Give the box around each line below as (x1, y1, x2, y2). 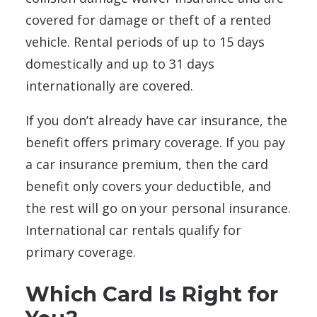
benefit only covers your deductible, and (25, 178, 271, 195)
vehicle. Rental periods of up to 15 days (25, 33, 265, 51)
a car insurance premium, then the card (25, 156, 268, 173)
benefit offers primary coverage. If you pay (25, 134, 285, 151)
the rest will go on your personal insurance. (25, 200, 291, 217)
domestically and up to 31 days (25, 55, 214, 73)
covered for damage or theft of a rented (25, 11, 271, 29)
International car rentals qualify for (25, 221, 241, 239)
